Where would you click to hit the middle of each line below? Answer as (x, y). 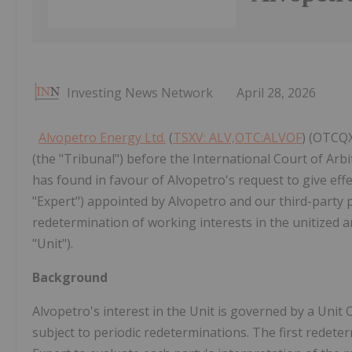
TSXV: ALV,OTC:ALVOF (237, 137)
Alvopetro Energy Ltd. (102, 137)
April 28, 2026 (276, 92)
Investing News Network (140, 92)
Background (70, 277)
